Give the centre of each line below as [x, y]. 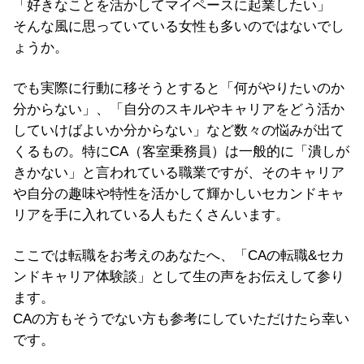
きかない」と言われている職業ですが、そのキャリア [179, 172]
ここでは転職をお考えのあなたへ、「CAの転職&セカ [179, 255]
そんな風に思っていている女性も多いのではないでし [179, 26]
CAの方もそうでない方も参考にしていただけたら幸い [181, 318]
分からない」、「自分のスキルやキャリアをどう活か [179, 109]
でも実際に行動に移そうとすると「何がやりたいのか [179, 88]
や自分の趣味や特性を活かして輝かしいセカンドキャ [179, 193]
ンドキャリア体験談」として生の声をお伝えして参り [179, 276]
